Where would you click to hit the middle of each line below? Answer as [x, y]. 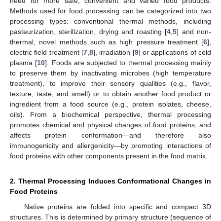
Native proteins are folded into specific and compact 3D [117, 206]
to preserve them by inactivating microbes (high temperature [110, 73]
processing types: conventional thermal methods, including [110, 21]
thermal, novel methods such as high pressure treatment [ [107, 42]
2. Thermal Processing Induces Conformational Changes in [110, 181]
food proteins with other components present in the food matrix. [109, 156]
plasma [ [24, 62]
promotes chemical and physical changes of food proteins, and [110, 125]
